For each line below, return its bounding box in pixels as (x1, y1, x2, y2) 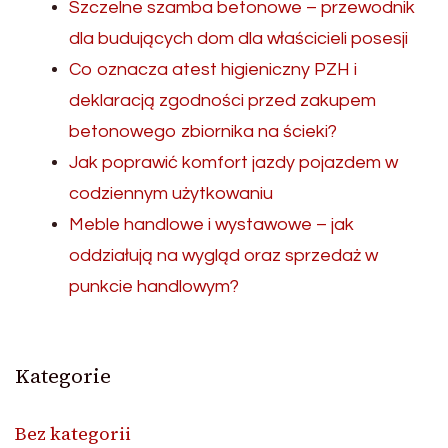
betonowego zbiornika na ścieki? (69, 121, 337, 141)
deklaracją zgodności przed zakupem (69, 90, 376, 110)
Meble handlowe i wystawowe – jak (69, 214, 354, 234)
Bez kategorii (15, 420, 131, 446)
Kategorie (15, 361, 111, 390)
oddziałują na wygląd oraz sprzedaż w (69, 245, 378, 265)
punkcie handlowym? (69, 276, 239, 296)
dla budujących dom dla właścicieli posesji (69, 28, 408, 48)
